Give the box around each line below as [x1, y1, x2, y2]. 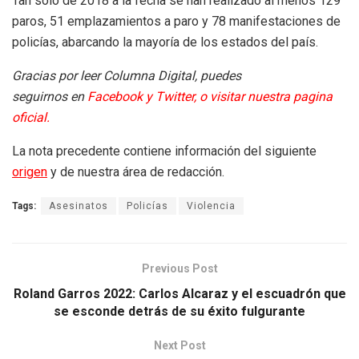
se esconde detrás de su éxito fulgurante [54, 304, 305, 320]
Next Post [153, 339, 206, 353]
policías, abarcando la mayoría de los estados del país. [12, 34, 318, 50]
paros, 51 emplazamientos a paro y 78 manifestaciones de [12, 14, 341, 30]
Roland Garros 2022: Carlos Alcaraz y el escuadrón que [13, 286, 346, 302]
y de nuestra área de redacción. [47, 164, 224, 180]
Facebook [87, 89, 143, 105]
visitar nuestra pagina [210, 89, 333, 105]
